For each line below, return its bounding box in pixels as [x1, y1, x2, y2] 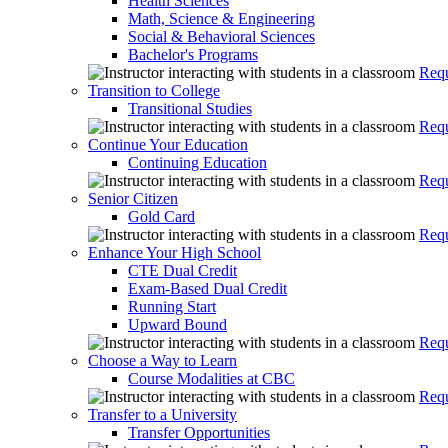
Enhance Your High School [88, 244, 261, 261]
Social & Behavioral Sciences [128, 28, 315, 45]
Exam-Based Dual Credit [128, 280, 287, 297]
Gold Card [128, 208, 195, 225]
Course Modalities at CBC [128, 370, 295, 387]
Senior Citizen [88, 190, 178, 207]
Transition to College [88, 82, 220, 99]
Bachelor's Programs [128, 46, 258, 63]
